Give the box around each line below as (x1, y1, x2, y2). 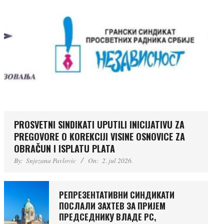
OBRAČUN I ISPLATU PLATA (14, 142, 115, 155)
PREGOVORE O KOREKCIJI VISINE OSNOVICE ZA (14, 130, 185, 143)
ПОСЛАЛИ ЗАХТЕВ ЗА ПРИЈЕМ (59, 199, 165, 212)
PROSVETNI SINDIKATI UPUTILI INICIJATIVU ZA (14, 118, 184, 131)
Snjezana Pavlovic (26, 155, 76, 165)
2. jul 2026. (102, 155, 133, 165)
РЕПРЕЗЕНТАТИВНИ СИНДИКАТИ (59, 188, 174, 201)
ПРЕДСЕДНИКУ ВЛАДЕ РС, (59, 210, 156, 223)
